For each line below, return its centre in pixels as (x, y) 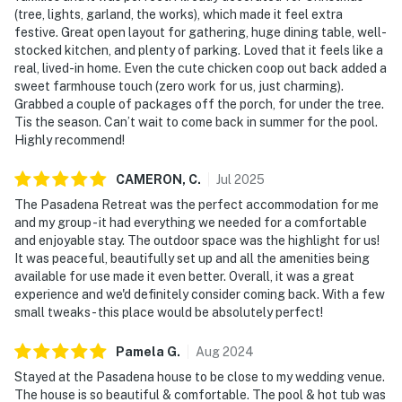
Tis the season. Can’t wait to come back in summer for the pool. (196, 122)
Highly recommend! (70, 140)
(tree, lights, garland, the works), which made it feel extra (179, 14)
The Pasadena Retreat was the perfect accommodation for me (197, 204)
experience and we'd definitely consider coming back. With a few (200, 294)
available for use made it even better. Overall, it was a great (184, 276)
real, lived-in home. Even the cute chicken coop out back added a (201, 68)
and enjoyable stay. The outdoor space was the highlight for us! (197, 240)
